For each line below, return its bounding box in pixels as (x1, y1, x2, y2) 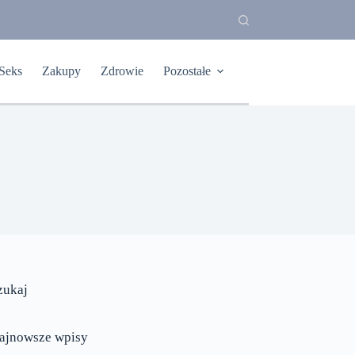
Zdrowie (100, 64, 143, 78)
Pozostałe (162, 64, 211, 78)
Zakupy (41, 64, 81, 78)
